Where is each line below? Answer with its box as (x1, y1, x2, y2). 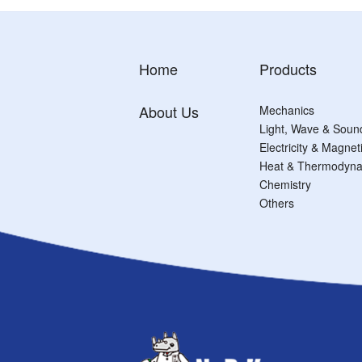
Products (259, 57, 317, 79)
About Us (139, 100, 199, 122)
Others (259, 194, 294, 211)
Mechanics (259, 101, 314, 118)
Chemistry (259, 175, 311, 192)
